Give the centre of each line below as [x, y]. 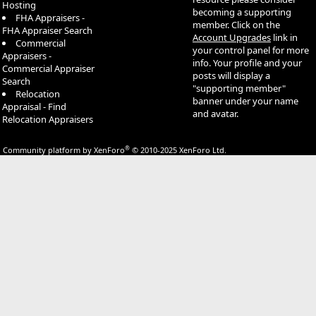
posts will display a [231, 75]
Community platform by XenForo [64, 150]
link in [284, 37]
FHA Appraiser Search [47, 30]
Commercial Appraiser [48, 68]
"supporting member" [239, 88]
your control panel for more [251, 50]
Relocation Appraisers [48, 119]
